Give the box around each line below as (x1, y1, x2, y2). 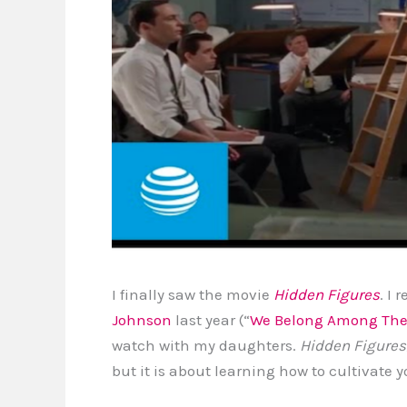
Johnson (112, 311, 172, 329)
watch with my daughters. (112, 336, 300, 354)
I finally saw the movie (112, 285, 273, 303)
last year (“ (172, 311, 250, 329)
